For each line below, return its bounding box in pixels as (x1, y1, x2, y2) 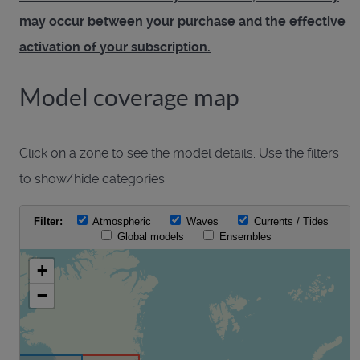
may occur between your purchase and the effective (19, 13, 346, 29)
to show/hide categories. (19, 170, 167, 186)
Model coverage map (19, 83, 239, 111)
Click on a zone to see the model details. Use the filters (19, 145, 339, 161)
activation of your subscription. (19, 39, 211, 55)
